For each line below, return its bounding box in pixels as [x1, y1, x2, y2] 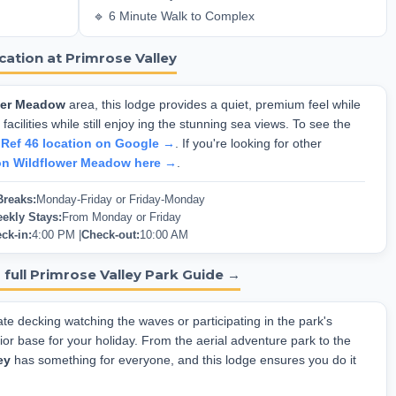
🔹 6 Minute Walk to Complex [93, 9, 255, 23]
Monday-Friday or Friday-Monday [36, 193, 205, 206]
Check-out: [81, 228, 140, 241]
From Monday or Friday [62, 210, 181, 224]
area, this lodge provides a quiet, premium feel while [65, 97, 361, 111]
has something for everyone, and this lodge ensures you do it [11, 353, 356, 367]
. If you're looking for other [175, 136, 322, 150]
